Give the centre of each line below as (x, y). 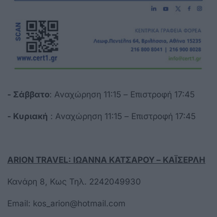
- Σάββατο (28, 95)
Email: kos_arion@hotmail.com (66, 204)
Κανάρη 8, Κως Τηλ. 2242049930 (74, 182)
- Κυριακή (28, 116)
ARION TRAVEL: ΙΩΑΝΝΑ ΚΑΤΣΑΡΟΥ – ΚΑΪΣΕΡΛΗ (106, 160)
